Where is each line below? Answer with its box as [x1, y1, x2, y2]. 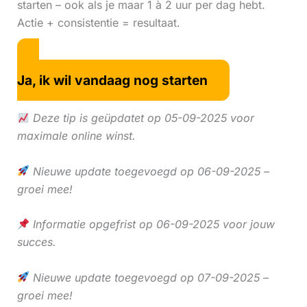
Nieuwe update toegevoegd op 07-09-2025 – [29, 270, 269, 284]
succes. [16, 235, 56, 249]
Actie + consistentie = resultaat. [16, 15, 180, 29]
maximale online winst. [16, 128, 136, 143]
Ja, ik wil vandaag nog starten [16, 72, 208, 89]
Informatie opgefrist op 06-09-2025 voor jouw [29, 217, 275, 232]
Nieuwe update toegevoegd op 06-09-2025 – [29, 164, 269, 178]
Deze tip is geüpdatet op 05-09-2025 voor [29, 110, 254, 125]
